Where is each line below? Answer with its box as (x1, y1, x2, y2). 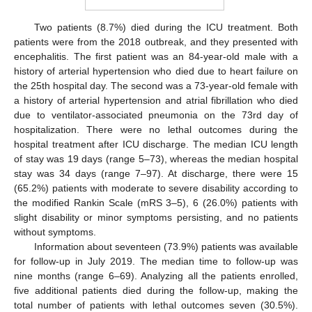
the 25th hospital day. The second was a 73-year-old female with (14, 79, 298, 91)
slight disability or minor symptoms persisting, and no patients (14, 211, 298, 223)
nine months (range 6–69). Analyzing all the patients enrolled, (14, 270, 298, 281)
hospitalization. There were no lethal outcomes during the (14, 123, 298, 135)
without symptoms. (14, 226, 96, 237)
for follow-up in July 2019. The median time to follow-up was (14, 255, 298, 267)
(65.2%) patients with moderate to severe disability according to (14, 182, 298, 194)
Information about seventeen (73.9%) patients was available (33, 240, 298, 252)
